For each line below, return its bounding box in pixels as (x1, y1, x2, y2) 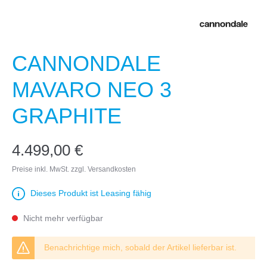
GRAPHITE (12, 104, 122, 129)
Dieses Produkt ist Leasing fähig (30, 188, 151, 198)
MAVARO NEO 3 (12, 77, 172, 103)
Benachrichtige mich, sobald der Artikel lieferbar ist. (44, 243, 237, 253)
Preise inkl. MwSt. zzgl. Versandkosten (12, 165, 136, 174)
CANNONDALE (12, 51, 161, 76)
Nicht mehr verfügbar (21, 213, 103, 223)
